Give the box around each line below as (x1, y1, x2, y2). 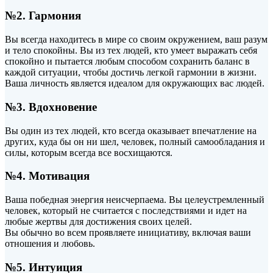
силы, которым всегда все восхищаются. (5, 147, 172, 158)
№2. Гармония (5, 9, 81, 23)
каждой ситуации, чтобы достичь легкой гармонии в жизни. (5, 67, 257, 78)
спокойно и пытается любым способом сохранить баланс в (5, 56, 250, 67)
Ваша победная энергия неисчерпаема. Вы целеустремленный (5, 194, 264, 205)
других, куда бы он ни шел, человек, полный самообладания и (5, 136, 265, 147)
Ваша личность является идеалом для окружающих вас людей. (5, 78, 264, 89)
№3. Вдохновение (5, 100, 97, 113)
